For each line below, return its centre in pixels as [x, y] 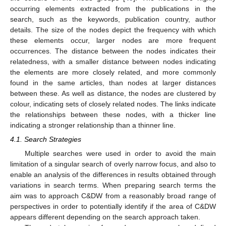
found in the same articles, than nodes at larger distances [113, 82]
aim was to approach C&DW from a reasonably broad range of [113, 196]
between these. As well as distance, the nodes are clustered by [113, 93]
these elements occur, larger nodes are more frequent [113, 40]
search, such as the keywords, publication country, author [113, 19]
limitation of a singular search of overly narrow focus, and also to [113, 164]
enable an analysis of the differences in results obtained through [113, 175]
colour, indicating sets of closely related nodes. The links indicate [113, 104]
